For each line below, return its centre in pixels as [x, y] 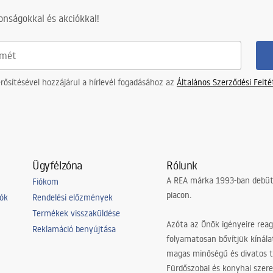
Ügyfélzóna [57, 165]
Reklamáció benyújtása [74, 229]
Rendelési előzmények [72, 197]
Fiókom [45, 182]
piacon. [179, 195]
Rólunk [182, 165]
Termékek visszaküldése [76, 213]
